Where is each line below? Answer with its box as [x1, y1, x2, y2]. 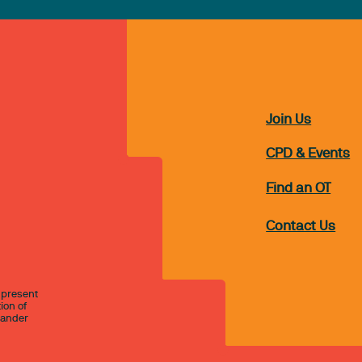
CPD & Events [266, 148, 351, 161]
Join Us [266, 113, 312, 126]
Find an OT [266, 182, 331, 195]
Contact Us [266, 220, 336, 233]
